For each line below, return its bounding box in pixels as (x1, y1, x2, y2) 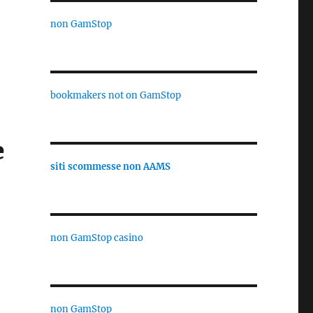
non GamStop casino (50, 231, 143, 244)
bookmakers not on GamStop (50, 89, 181, 101)
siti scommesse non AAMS (50, 160, 170, 173)
